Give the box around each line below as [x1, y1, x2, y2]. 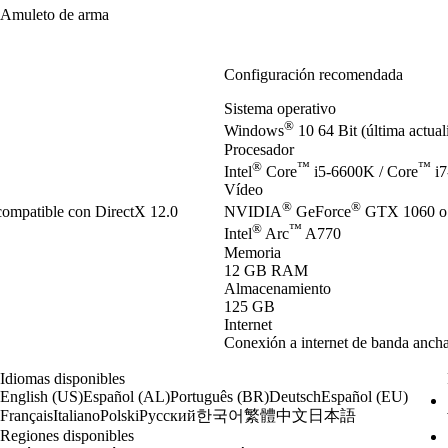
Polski [99, 407, 139, 425]
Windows [224, 122, 284, 140]
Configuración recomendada [224, 66, 403, 84]
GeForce [292, 203, 351, 221]
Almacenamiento [224, 279, 331, 297]
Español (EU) [320, 387, 408, 405]
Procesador [224, 140, 294, 158]
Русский [138, 407, 196, 425]
